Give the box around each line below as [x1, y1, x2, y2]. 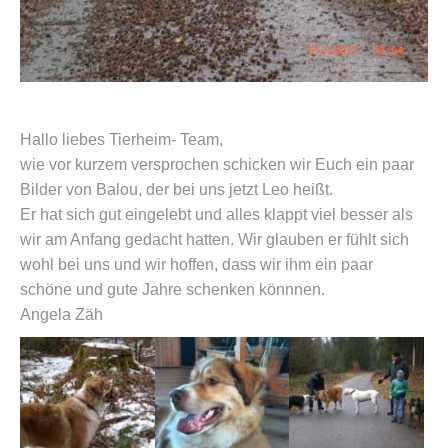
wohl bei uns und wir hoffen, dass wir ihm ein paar [20, 256, 373, 273]
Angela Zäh [20, 306, 103, 323]
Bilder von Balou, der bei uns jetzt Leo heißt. [20, 181, 333, 198]
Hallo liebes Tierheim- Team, [20, 131, 223, 148]
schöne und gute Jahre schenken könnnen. [20, 281, 325, 298]
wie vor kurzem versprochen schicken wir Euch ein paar [20, 156, 414, 173]
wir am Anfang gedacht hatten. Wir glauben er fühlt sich [20, 231, 409, 248]
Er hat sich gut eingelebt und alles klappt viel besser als [20, 206, 413, 223]
